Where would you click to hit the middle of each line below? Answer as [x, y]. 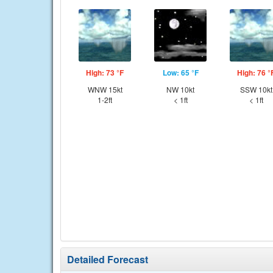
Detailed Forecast [108, 259]
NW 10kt [180, 89]
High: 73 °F [105, 73]
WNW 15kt [105, 89]
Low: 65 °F [180, 73]
